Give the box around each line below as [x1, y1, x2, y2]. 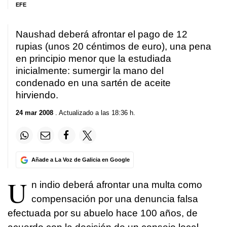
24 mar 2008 [16, 109, 53, 117]
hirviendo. [16, 89, 58, 100]
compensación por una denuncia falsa [31, 194, 198, 205]
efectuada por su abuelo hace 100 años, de [8, 208, 198, 219]
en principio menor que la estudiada [16, 53, 171, 64]
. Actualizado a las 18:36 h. [53, 109, 135, 117]
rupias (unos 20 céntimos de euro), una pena [16, 41, 211, 52]
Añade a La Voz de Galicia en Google [31, 157, 130, 163]
